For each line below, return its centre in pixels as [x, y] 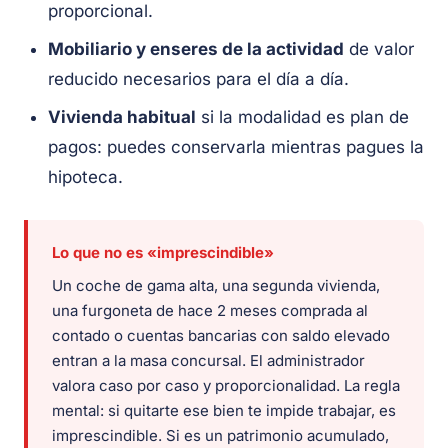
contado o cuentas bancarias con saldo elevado [221, 336]
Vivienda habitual [122, 117]
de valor [379, 49]
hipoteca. [85, 177]
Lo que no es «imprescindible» [163, 253]
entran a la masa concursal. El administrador [208, 361]
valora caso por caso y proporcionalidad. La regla [226, 386]
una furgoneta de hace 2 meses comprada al [210, 311]
